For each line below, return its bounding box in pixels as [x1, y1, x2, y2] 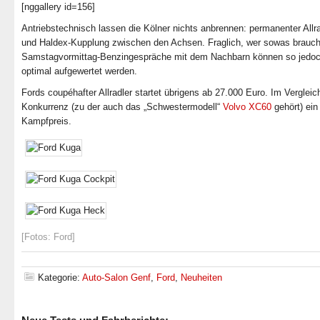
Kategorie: [38, 272, 82, 283]
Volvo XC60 [223, 101, 271, 112]
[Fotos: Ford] [21, 231, 75, 242]
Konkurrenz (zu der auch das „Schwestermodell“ [21, 101, 223, 112]
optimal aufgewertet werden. [21, 66, 137, 76]
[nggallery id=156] [21, 1, 95, 12]
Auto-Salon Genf [82, 272, 151, 283]
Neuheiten [181, 272, 222, 283]
